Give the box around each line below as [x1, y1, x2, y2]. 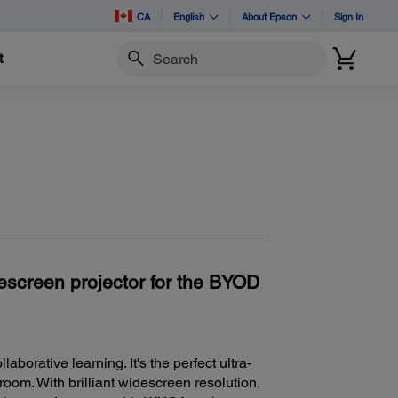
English [173, 10, 204, 22]
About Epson [242, 10, 297, 22]
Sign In [334, 10, 363, 22]
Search [115, 59, 156, 74]
